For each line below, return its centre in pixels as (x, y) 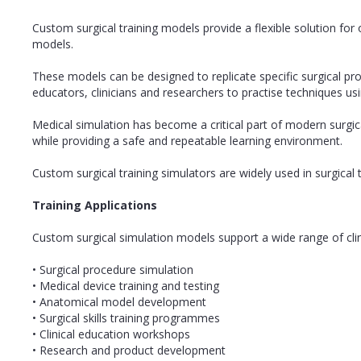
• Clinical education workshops (111, 334)
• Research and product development (129, 350)
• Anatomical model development (119, 301)
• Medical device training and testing (126, 285)
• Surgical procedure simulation (113, 269)
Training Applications (95, 205)
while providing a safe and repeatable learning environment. (187, 140)
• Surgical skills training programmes (126, 317)
